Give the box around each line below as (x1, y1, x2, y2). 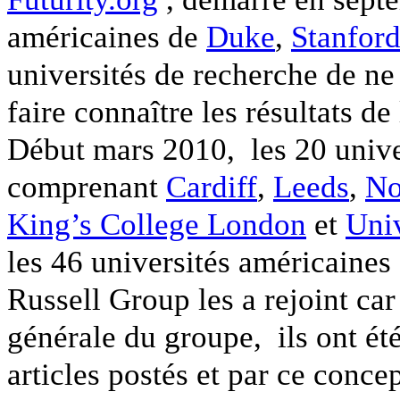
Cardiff (166, 169, 257, 205)
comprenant (7, 169, 166, 205)
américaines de (7, 19, 206, 55)
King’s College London (7, 206, 306, 243)
